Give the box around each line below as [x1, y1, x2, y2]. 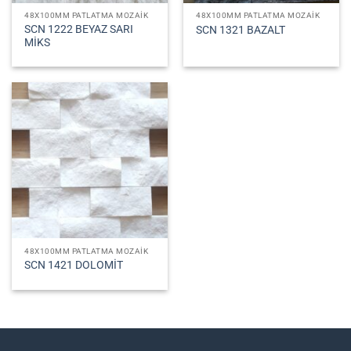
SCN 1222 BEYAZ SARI [24, 22, 134, 35]
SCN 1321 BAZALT [196, 23, 286, 36]
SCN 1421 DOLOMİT [24, 259, 124, 272]
